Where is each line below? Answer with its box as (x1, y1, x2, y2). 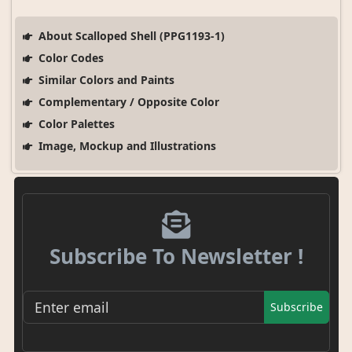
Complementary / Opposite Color (35, 93, 219, 109)
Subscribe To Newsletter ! (49, 241, 303, 270)
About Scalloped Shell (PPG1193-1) (35, 27, 225, 43)
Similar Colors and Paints (35, 71, 174, 87)
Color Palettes (35, 115, 115, 131)
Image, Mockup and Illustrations (35, 137, 216, 153)
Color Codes (35, 49, 104, 65)
